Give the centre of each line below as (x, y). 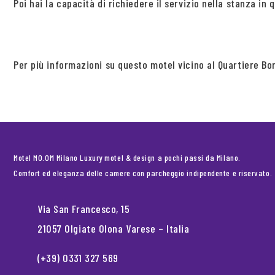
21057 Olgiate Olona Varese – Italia (114, 228)
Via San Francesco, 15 (84, 209)
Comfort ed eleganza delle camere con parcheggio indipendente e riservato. (143, 173)
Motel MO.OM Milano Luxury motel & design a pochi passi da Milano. (127, 157)
